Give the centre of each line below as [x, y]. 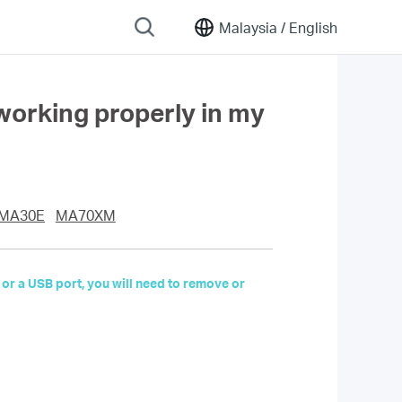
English [311, 27]
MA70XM [85, 215]
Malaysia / [252, 27]
